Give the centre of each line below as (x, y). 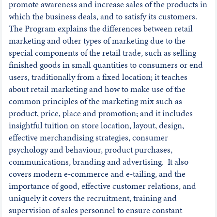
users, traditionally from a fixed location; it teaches (98, 77)
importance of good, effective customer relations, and (102, 186)
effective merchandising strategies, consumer (88, 138)
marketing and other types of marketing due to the (97, 41)
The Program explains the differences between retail (101, 29)
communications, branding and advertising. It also (98, 162)
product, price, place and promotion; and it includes (101, 113)
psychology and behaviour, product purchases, (90, 150)
